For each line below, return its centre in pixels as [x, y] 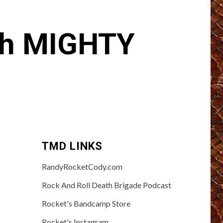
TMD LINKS [72, 146]
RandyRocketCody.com [82, 166]
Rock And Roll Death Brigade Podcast [106, 185]
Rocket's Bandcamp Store [86, 203]
